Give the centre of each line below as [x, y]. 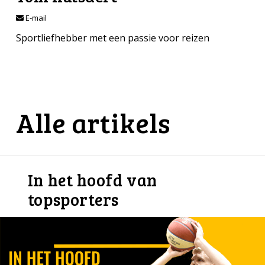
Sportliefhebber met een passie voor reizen [112, 38]
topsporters [73, 199]
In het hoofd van [92, 180]
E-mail [35, 18]
